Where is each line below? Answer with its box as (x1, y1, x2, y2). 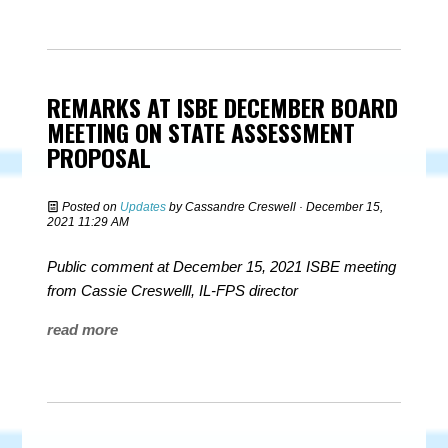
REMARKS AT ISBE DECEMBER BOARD (47, 89, 399, 125)
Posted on (59, 200, 121, 214)
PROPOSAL (47, 139, 152, 175)
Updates (120, 200, 167, 214)
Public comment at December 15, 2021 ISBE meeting (47, 258, 397, 275)
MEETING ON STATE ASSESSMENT (47, 114, 356, 150)
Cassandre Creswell (185, 200, 297, 214)
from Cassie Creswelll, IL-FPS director (47, 282, 299, 299)
